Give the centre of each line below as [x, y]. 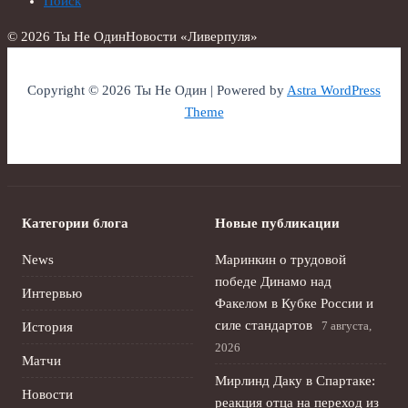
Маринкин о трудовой [280, 260]
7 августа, [347, 326]
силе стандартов [264, 325]
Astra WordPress [334, 91]
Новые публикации [277, 223]
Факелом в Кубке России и [294, 303]
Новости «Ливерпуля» [192, 36]
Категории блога [75, 223]
